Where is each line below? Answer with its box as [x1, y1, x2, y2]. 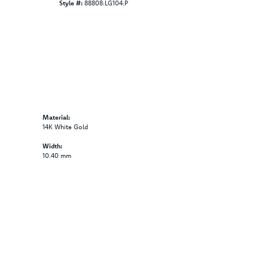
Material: [42, 113, 70, 122]
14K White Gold [42, 123, 88, 132]
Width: [42, 142, 62, 151]
